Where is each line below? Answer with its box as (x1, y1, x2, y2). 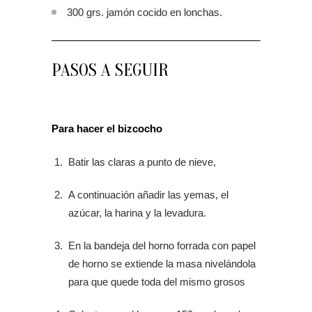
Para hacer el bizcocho (52, 123, 162, 135)
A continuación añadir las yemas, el (68, 189, 228, 201)
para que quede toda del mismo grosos (68, 276, 245, 288)
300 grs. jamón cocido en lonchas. (67, 6, 222, 19)
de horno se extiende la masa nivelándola (68, 258, 256, 270)
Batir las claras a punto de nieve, (68, 156, 216, 169)
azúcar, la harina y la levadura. (68, 207, 206, 219)
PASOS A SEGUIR (52, 60, 169, 81)
